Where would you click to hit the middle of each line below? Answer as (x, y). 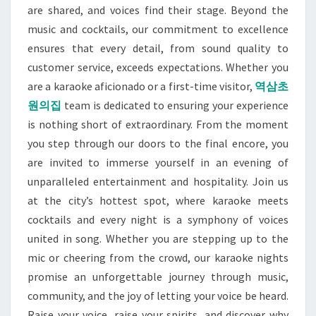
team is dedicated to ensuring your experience (175, 105)
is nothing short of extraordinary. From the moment (158, 124)
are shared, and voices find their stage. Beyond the (158, 10)
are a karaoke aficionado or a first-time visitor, (141, 86)
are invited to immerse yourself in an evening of (158, 162)
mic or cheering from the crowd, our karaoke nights (158, 257)
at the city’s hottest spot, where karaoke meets (158, 200)
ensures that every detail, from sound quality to (158, 48)
